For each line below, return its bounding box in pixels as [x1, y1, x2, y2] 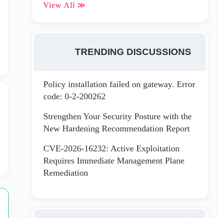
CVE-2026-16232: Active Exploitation [43, 144, 180, 153]
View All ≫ [43, 1, 86, 9]
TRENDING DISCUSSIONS [75, 46, 192, 57]
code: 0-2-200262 [43, 91, 106, 101]
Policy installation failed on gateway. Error [43, 79, 195, 89]
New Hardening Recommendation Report [43, 124, 190, 133]
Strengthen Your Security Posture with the [43, 111, 192, 121]
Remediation [43, 168, 88, 178]
